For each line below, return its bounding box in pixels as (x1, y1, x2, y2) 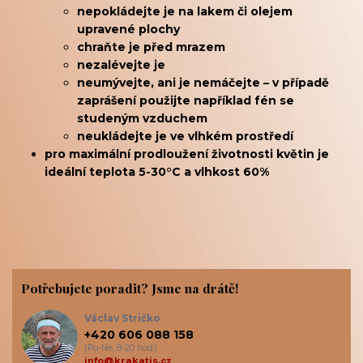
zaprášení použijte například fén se (77, 92, 294, 108)
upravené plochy (77, 21, 180, 36)
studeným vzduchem (77, 110, 207, 126)
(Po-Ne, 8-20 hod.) (84, 343, 158, 354)
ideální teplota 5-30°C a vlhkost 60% (45, 164, 269, 179)
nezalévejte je (77, 57, 169, 72)
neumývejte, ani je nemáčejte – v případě (77, 75, 329, 90)
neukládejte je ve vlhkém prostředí (77, 128, 293, 143)
